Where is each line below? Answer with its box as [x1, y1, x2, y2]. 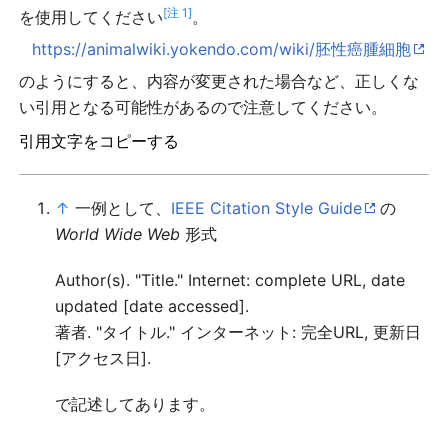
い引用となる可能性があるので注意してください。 [19, 97, 388, 117]
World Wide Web [55, 224, 181, 244]
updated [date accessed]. [55, 296, 250, 316]
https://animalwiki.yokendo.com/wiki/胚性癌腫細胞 [32, 39, 411, 59]
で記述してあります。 [55, 394, 216, 414]
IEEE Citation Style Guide [171, 198, 363, 218]
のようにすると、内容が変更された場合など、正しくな [19, 71, 420, 91]
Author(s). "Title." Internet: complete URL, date [55, 270, 406, 290]
